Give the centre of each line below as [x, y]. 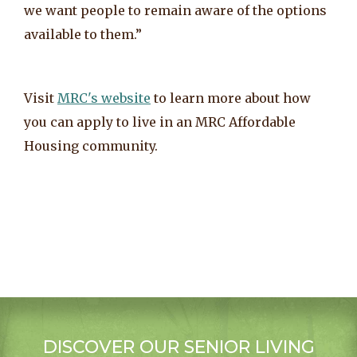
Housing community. [91, 145]
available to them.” [83, 34]
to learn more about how [231, 98]
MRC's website [104, 98]
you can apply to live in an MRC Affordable [160, 122]
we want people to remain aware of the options [175, 10]
